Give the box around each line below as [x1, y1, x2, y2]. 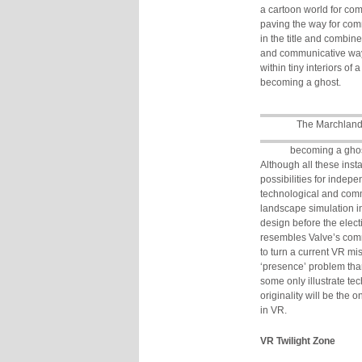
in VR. [260, 305, 287, 316]
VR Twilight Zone [260, 335, 335, 347]
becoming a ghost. [260, 77, 341, 88]
